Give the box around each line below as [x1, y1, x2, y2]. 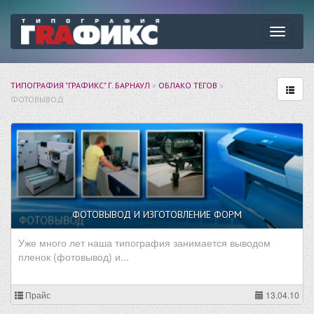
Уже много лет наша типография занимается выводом [18, 235, 271, 250]
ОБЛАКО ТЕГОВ [158, 80, 217, 90]
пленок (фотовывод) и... [18, 250, 129, 264]
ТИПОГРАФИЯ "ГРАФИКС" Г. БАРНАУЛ [11, 80, 150, 90]
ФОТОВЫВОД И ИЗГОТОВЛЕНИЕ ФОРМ [72, 208, 242, 221]
